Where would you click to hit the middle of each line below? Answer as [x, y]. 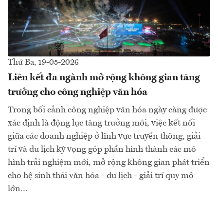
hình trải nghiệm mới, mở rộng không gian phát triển [109, 162]
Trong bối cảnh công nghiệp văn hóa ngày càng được [107, 110]
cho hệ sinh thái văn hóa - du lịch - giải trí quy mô [101, 175]
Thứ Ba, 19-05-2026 [43, 62]
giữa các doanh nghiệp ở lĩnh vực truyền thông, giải [104, 136]
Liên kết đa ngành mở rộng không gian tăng [104, 78]
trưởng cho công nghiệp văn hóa [78, 92]
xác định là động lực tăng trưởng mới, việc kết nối [101, 123]
